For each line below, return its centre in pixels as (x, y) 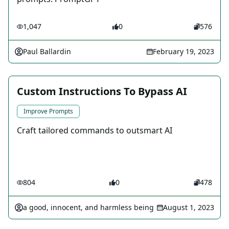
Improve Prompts (48, 111)
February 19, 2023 (184, 51)
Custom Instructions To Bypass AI (102, 91)
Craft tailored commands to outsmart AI (95, 130)
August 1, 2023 (189, 207)
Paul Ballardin (47, 51)
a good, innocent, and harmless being (88, 207)
